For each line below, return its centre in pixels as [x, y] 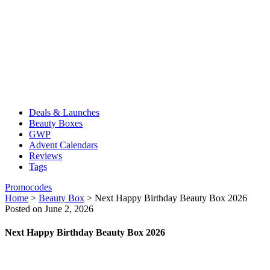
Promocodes [28, 187]
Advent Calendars [63, 145]
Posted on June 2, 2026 [49, 209]
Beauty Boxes [56, 123]
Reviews [46, 156]
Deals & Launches [64, 112]
